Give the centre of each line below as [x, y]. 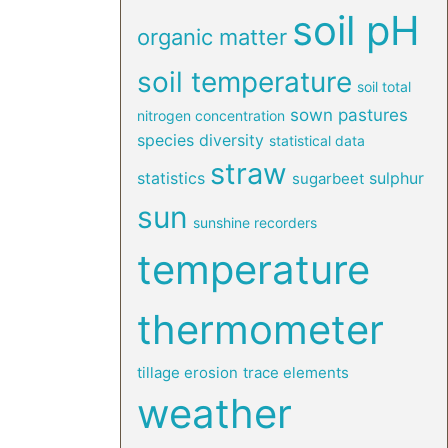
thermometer [260, 329]
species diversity [200, 140]
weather [214, 413]
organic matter [211, 37]
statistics [170, 178]
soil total [383, 86]
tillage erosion [187, 372]
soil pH [355, 30]
